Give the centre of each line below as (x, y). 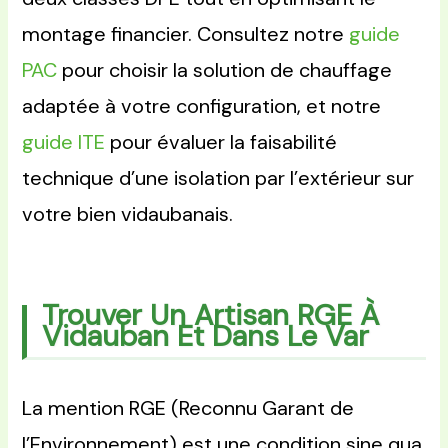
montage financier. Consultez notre (186, 34)
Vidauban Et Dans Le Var (206, 336)
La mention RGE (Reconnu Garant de (188, 407)
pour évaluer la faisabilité (221, 142)
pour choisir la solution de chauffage (225, 70)
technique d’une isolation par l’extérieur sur (218, 178)
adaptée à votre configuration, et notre (202, 106)
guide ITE (64, 142)
